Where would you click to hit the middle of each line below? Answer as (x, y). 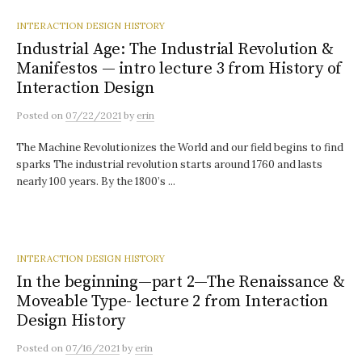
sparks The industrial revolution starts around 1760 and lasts (169, 164)
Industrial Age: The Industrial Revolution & (175, 49)
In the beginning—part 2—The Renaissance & (181, 282)
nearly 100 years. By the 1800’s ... (96, 181)
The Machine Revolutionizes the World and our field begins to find (180, 147)
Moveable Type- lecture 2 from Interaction (172, 301)
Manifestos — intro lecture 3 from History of (179, 69)
